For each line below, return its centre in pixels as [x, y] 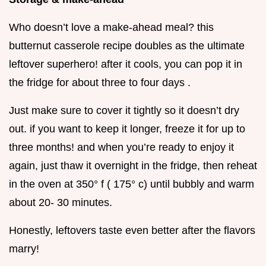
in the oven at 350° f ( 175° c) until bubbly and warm [132, 184]
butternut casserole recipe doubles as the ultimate [127, 46]
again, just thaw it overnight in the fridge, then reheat [133, 166]
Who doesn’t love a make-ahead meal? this [111, 28]
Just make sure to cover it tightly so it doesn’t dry [124, 111]
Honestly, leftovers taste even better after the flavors [132, 231]
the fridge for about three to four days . [100, 83]
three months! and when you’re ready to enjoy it [121, 148]
